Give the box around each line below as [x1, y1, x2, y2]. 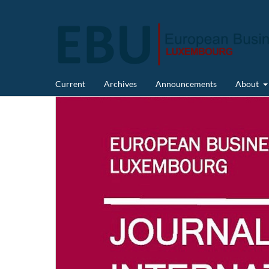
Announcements [156, 78, 217, 89]
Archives [104, 78, 137, 89]
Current [55, 78, 85, 89]
